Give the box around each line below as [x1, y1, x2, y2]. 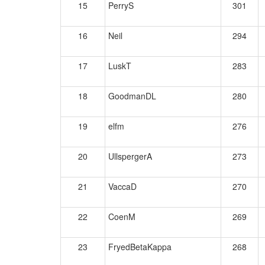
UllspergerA [108, 150, 152, 162]
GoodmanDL [108, 90, 156, 102]
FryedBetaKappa [108, 241, 172, 253]
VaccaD [108, 180, 137, 192]
